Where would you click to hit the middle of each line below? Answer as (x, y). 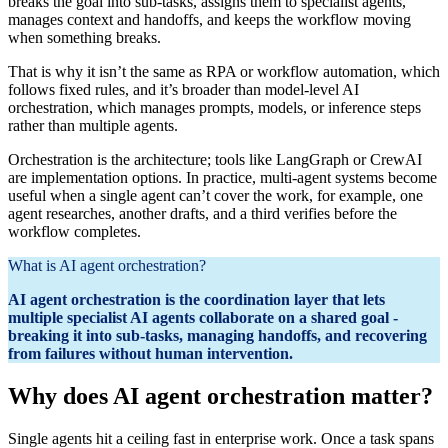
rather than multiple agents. (93, 125)
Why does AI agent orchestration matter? (220, 395)
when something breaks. (84, 37)
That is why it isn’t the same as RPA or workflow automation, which (224, 71)
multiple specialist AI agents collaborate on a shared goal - (203, 317)
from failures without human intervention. (150, 353)
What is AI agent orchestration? (107, 265)
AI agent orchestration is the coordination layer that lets (196, 299)
